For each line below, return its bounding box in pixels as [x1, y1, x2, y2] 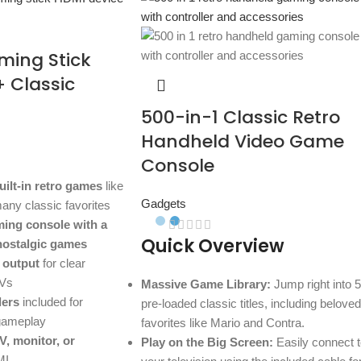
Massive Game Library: [140, 277, 271, 292]
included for [19, 295, 83, 309]
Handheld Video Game [140, 129, 344, 154]
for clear [39, 256, 85, 271]
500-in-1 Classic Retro [140, 105, 340, 130]
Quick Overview [140, 234, 284, 259]
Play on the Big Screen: [140, 335, 273, 350]
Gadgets [140, 197, 186, 210]
